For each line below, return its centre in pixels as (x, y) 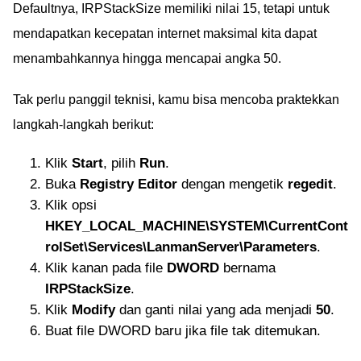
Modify (93, 309)
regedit (310, 184)
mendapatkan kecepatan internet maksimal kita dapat (165, 33)
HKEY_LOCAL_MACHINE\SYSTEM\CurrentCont (197, 226)
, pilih (121, 163)
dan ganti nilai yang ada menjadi (216, 309)
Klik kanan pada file (106, 268)
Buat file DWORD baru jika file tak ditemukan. (183, 330)
